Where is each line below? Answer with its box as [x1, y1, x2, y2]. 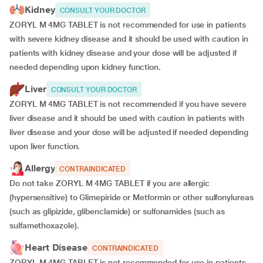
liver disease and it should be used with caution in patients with [9, 113, 244, 123]
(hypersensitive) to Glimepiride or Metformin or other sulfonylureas [9, 193, 254, 203]
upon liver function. [9, 141, 80, 151]
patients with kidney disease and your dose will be [9, 48, 196, 58]
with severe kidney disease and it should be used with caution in [9, 34, 248, 44]
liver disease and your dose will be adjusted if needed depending [9, 127, 248, 137]
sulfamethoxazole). [9, 221, 79, 231]
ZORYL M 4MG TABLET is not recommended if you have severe [9, 99, 247, 109]
